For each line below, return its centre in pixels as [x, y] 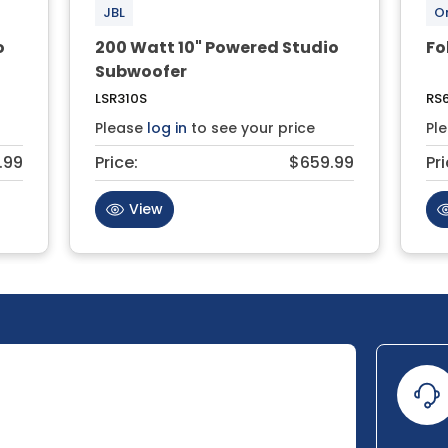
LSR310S [120, 98]
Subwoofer [140, 71]
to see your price [250, 127]
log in [166, 127]
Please [120, 127]
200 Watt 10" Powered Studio [216, 47]
